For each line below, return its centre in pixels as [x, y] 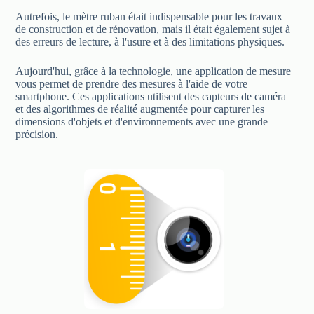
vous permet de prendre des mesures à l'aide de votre [132, 83]
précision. [37, 134]
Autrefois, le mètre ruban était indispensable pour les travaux [149, 16]
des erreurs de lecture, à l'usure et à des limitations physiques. [150, 41]
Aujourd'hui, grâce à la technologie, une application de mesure [153, 71]
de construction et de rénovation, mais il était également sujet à [153, 29]
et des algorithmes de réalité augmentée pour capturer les [140, 109]
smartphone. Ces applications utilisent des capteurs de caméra [151, 96]
